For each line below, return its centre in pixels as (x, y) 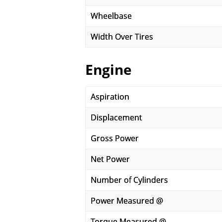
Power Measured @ (127, 201)
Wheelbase (111, 16)
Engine (109, 69)
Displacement (116, 117)
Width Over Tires (122, 37)
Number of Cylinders (129, 180)
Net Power (110, 159)
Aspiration (110, 97)
